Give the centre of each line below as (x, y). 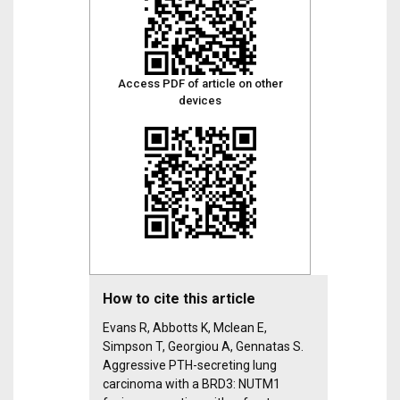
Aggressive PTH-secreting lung (190, 365)
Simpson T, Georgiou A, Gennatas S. (203, 346)
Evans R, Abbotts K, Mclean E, (185, 328)
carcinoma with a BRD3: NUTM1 (192, 384)
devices (200, 100)
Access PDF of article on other (200, 83)
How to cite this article (179, 299)
